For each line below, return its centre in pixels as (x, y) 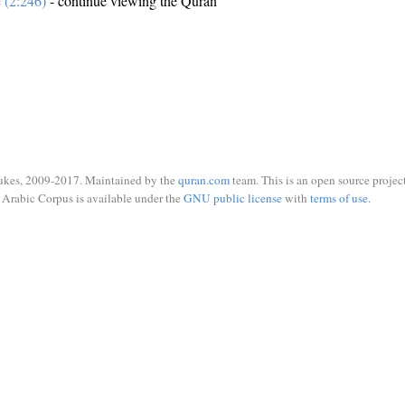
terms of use (339, 198)
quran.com (204, 180)
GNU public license (232, 198)
